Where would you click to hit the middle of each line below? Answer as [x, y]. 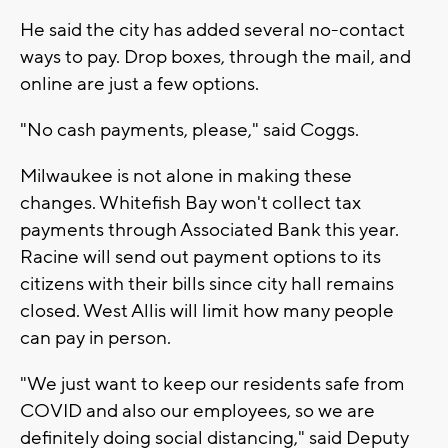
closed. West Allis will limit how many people [207, 311]
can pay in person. [95, 338]
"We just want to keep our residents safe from [212, 384]
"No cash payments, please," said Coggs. [189, 130]
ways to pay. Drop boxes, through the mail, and [215, 57]
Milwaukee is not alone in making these [186, 176]
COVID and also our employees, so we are [197, 411]
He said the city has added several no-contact [212, 30]
